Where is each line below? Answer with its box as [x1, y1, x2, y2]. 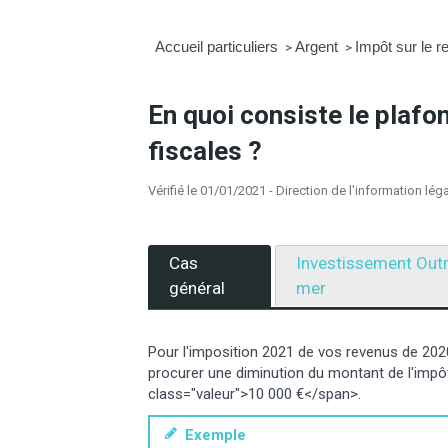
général [169, 277, 226, 298]
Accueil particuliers [154, 37, 282, 55]
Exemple [176, 426, 246, 445]
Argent [294, 37, 342, 55]
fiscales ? [148, 135, 263, 166]
